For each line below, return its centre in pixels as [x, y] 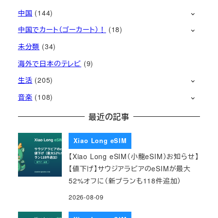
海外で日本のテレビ [49, 63]
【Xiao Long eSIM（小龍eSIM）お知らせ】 [134, 156]
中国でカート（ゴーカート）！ [62, 29]
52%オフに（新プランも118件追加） [125, 180]
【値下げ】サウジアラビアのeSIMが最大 [130, 168]
